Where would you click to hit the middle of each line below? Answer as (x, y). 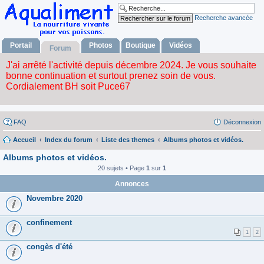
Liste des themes (128, 139)
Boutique (141, 45)
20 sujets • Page (122, 168)
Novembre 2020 (55, 198)
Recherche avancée (224, 17)
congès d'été (49, 246)
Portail (21, 45)
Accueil (24, 139)
